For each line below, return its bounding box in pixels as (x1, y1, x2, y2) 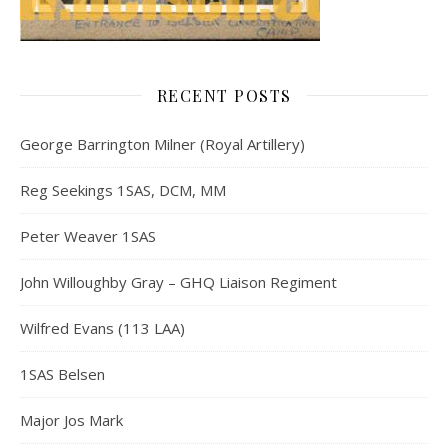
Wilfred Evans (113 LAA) (20, 317, 185, 338)
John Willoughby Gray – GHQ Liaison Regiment (20, 271, 337, 292)
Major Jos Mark (20, 409, 123, 430)
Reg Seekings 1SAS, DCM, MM (20, 179, 226, 200)
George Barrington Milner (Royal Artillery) (20, 133, 305, 154)
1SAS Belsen (20, 363, 105, 384)
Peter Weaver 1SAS (20, 225, 156, 246)
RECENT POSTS (156, 84, 292, 106)
